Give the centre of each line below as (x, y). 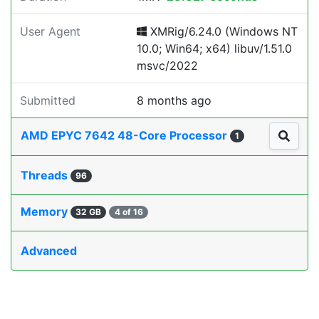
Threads (46, 176)
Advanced (49, 251)
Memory (46, 212)
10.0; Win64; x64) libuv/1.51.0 (214, 48)
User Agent (50, 31)
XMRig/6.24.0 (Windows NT (222, 31)
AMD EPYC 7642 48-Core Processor (125, 136)
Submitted (48, 100)
